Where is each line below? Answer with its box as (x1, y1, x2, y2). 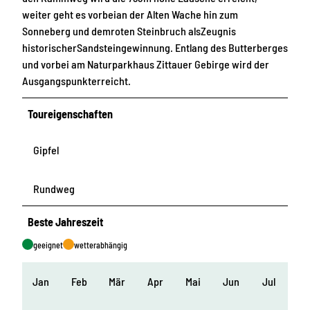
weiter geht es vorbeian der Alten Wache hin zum (22, 7, 238, 21)
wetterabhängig (74, 239, 127, 250)
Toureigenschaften (28, 107, 113, 120)
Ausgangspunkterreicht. (22, 73, 131, 87)
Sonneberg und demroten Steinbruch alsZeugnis (22, 24, 236, 37)
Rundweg (33, 181, 75, 195)
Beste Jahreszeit (28, 215, 104, 228)
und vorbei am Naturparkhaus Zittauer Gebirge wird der (22, 57, 269, 71)
